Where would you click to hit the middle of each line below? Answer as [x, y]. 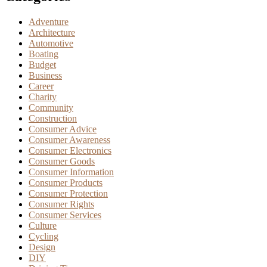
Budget [42, 64]
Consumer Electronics [70, 150]
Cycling [44, 236]
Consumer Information [71, 172]
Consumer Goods [62, 161]
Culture [43, 225]
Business [45, 75]
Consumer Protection [68, 193]
